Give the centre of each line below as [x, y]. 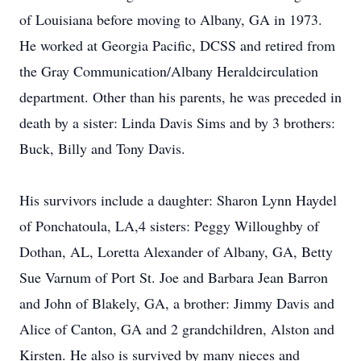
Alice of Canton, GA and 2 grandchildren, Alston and [177, 329]
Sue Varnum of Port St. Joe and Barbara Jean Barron [174, 277]
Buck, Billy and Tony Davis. [102, 148]
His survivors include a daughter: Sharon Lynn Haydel [178, 200]
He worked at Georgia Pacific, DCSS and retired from [177, 45]
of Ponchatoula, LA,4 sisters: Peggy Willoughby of [169, 226]
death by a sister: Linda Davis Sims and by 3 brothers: [177, 122]
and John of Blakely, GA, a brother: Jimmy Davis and [177, 303]
